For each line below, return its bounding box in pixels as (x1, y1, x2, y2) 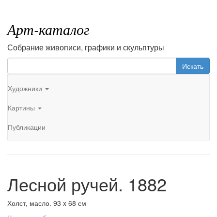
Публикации (8, 122, 46, 132)
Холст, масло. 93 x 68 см (7, 198, 86, 208)
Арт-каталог (7, 19, 90, 39)
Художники (8, 83, 44, 93)
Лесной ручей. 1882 (7, 171, 167, 196)
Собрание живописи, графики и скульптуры (7, 42, 164, 53)
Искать (182, 61, 203, 71)
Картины (8, 102, 37, 112)
